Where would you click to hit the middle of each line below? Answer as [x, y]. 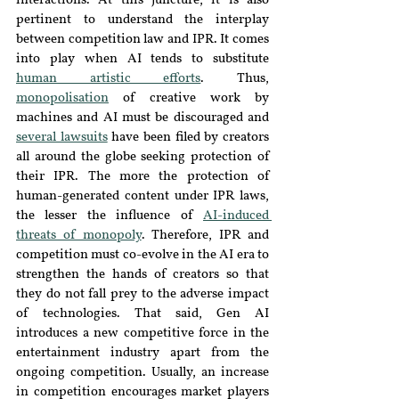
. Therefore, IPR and [205, 236]
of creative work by [189, 98]
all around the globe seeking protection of [142, 157]
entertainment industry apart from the [142, 353]
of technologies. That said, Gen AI [142, 314]
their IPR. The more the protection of [142, 177]
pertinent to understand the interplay [142, 20]
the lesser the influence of [110, 216]
